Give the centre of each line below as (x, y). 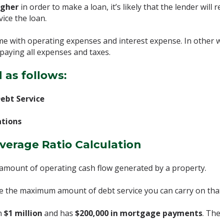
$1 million (23, 213)
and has (59, 213)
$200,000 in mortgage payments (139, 213)
